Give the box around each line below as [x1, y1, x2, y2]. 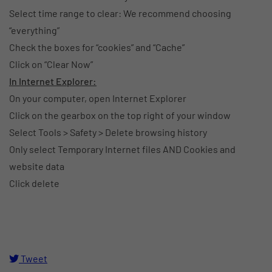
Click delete [9, 177, 59, 189]
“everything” [9, 24, 59, 36]
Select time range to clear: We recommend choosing [9, 7, 231, 19]
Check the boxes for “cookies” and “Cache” [9, 41, 185, 53]
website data [9, 160, 64, 172]
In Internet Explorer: [9, 75, 97, 87]
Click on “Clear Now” [9, 58, 93, 70]
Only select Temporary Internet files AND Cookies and [9, 143, 236, 155]
